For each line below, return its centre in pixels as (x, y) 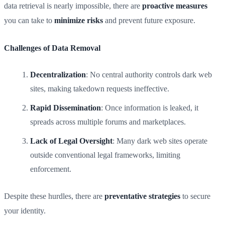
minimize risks (79, 21)
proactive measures (175, 6)
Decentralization (58, 75)
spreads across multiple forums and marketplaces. (108, 122)
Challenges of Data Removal (52, 48)
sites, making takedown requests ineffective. (100, 89)
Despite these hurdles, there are (54, 196)
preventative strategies (142, 196)
